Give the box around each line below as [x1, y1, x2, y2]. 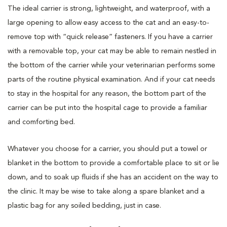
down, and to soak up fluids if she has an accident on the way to [8, 174, 218, 181]
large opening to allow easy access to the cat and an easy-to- [8, 19, 209, 26]
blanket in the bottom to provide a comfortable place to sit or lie [8, 160, 219, 167]
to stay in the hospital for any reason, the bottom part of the [8, 90, 206, 97]
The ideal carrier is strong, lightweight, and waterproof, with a [8, 5, 210, 12]
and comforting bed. [8, 119, 75, 126]
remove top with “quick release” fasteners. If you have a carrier [8, 33, 213, 41]
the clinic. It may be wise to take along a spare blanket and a [8, 188, 205, 195]
